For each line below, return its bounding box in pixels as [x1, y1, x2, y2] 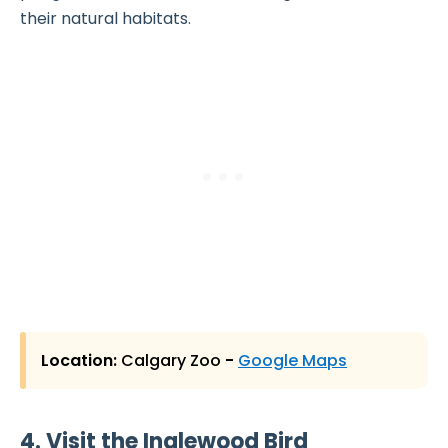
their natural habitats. [20, 6, 191, 30]
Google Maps [238, 348, 347, 372]
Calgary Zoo [121, 348, 221, 372]
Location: [41, 348, 121, 372]
